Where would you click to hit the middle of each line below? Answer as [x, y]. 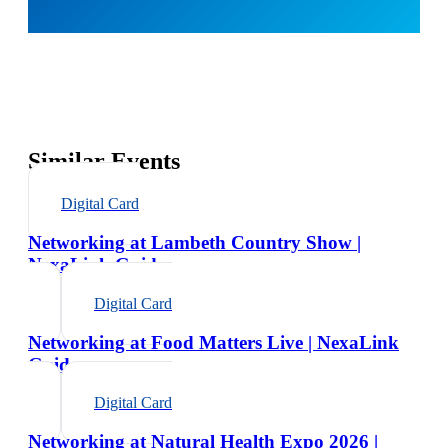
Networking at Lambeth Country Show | [194, 243]
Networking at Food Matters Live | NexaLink [213, 342]
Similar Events [104, 161]
